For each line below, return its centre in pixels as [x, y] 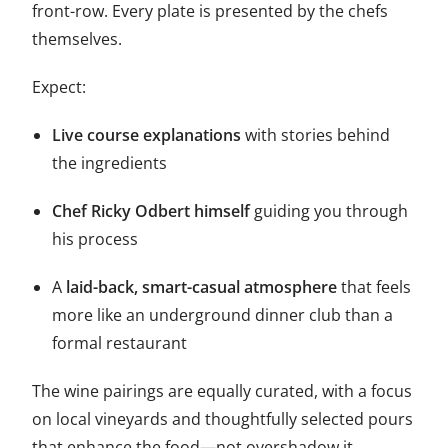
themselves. [77, 39]
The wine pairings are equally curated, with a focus [222, 391]
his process [95, 239]
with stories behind [316, 135]
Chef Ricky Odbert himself [151, 211]
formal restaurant [120, 343]
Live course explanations [147, 135]
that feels [374, 287]
